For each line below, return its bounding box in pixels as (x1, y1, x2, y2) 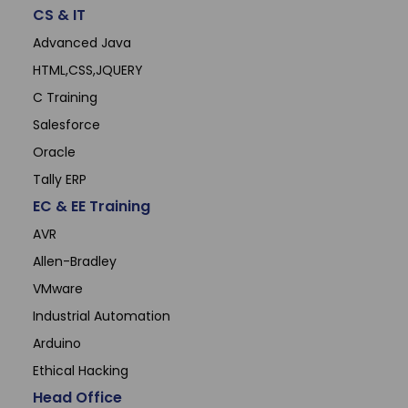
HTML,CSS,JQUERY (33, 60, 144, 79)
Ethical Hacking (33, 361, 129, 380)
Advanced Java (33, 33, 132, 52)
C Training (33, 87, 98, 107)
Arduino (33, 333, 82, 352)
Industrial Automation (33, 306, 171, 325)
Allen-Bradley (33, 251, 117, 270)
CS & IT (33, 4, 87, 25)
